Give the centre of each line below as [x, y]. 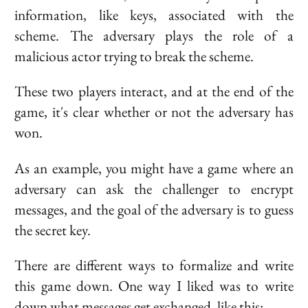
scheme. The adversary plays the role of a [154, 36]
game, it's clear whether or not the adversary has [154, 112]
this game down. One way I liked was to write [154, 286]
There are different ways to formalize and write [154, 265]
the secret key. [53, 230]
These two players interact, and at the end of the [154, 91]
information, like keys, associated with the [154, 15]
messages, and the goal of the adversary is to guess [154, 209]
